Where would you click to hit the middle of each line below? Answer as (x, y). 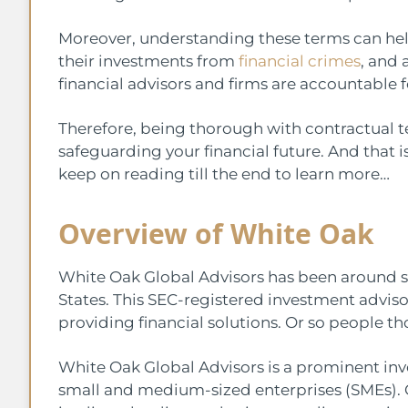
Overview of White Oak (216, 233)
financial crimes (300, 61)
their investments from (148, 61)
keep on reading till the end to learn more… (224, 173)
